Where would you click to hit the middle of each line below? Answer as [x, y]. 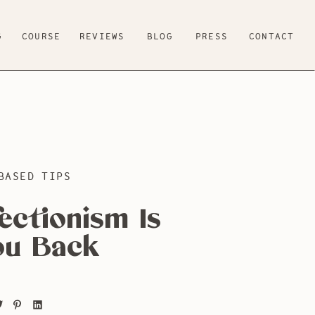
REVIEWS [102, 36]
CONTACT [272, 36]
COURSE [41, 36]
